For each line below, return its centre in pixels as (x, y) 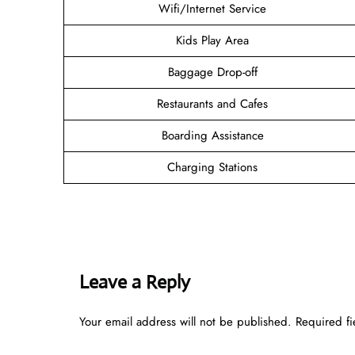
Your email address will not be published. (185, 321)
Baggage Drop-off (212, 72)
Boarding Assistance (212, 135)
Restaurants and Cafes (212, 103)
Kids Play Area (212, 40)
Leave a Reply (135, 282)
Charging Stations (212, 167)
